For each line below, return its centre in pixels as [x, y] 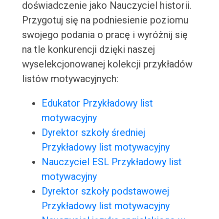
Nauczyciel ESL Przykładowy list [111, 162]
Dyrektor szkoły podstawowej [105, 191]
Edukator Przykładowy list [97, 103]
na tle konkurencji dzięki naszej [88, 50]
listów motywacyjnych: [70, 79]
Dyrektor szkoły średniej [93, 133]
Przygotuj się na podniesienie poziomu [105, 20]
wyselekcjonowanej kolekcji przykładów [107, 64]
